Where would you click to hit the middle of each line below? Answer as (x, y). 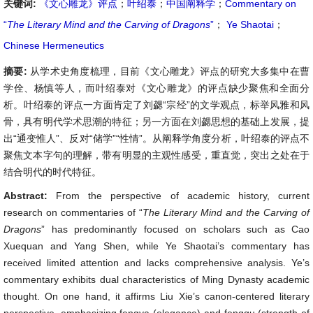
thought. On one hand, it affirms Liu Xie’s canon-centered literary (156, 296)
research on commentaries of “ (73, 212)
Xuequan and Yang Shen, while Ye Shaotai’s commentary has (156, 246)
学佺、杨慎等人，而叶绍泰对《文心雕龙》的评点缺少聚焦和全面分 (156, 88)
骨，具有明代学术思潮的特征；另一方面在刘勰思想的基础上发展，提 (156, 122)
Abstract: (30, 196)
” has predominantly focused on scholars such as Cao (175, 229)
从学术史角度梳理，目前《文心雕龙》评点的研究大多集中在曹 (170, 71)
